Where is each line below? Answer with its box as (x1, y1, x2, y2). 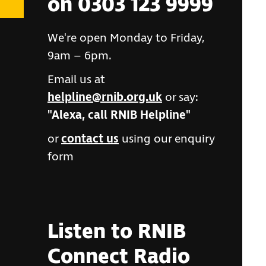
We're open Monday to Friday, (47, 30, 205, 46)
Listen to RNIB (47, 218, 186, 246)
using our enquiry (119, 131, 215, 147)
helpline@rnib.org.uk (47, 90, 162, 106)
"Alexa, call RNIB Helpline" (47, 107, 191, 123)
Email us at (47, 72, 105, 88)
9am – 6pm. (47, 48, 112, 64)
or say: (162, 90, 198, 106)
